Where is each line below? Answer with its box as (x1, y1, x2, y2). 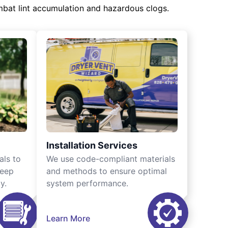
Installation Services (46, 140, 137, 151)
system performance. (46, 178, 128, 188)
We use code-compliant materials (46, 154, 175, 164)
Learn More (46, 213, 90, 223)
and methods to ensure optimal (46, 166, 167, 176)
